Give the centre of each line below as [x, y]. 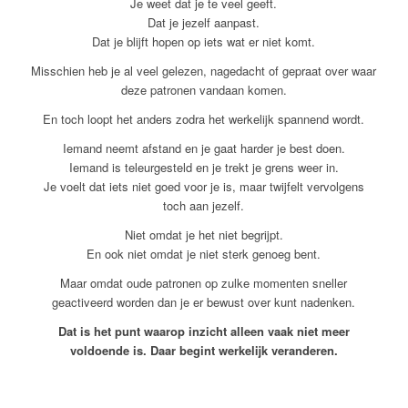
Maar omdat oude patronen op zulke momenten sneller [204, 282]
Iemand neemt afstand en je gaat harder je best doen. [204, 148]
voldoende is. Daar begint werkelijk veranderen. [204, 350]
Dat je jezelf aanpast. [204, 22]
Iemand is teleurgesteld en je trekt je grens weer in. [204, 167]
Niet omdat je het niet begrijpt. [204, 234]
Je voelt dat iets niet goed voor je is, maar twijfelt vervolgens [204, 186]
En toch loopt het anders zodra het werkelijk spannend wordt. [204, 118]
